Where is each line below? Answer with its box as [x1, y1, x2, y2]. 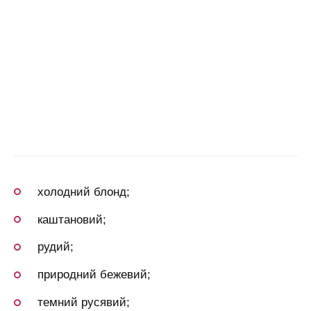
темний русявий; [37, 296, 130, 310]
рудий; [37, 240, 74, 254]
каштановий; [37, 212, 106, 226]
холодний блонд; [37, 185, 130, 199]
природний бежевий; [37, 268, 151, 282]
